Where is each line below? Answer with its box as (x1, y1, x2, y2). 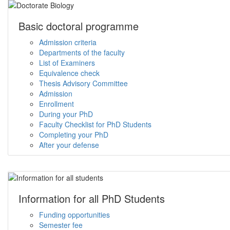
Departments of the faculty (39, 47, 125, 57)
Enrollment (39, 98, 74, 109)
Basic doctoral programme (18, 18, 139, 33)
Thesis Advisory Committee (39, 78, 128, 88)
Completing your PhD (39, 129, 108, 140)
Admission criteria (39, 36, 97, 47)
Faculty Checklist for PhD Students (39, 119, 151, 129)
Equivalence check (39, 67, 100, 78)
